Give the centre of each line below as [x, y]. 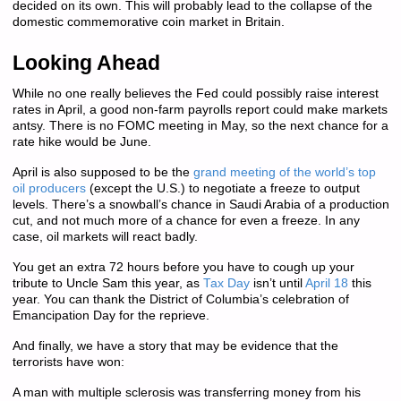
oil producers [49, 188]
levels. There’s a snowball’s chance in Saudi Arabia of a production [200, 204]
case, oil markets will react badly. [105, 236]
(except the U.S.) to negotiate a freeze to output [222, 188]
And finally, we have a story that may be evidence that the [175, 346]
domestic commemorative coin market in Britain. [148, 22]
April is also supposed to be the [102, 172]
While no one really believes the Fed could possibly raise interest [195, 93]
